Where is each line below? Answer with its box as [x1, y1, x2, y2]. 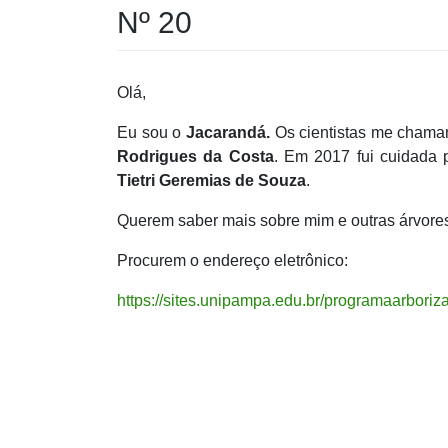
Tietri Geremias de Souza [117, 171, 306, 189]
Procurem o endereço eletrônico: [117, 251, 348, 269]
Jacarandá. [185, 123, 275, 141]
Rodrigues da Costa [117, 147, 274, 165]
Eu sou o [117, 123, 186, 141]
